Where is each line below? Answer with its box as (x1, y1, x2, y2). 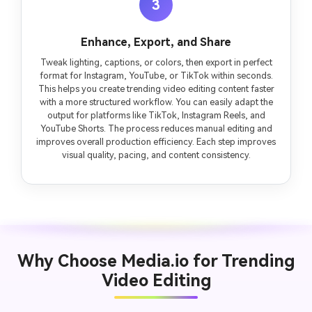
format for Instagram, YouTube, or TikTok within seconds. (39, 70, 273, 81)
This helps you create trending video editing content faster (38, 84, 274, 95)
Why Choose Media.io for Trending (17, 251, 295, 271)
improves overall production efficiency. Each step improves (36, 136, 276, 148)
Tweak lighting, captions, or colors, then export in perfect (40, 57, 272, 68)
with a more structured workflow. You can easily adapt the (39, 97, 273, 108)
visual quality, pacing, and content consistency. (61, 150, 251, 161)
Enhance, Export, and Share (81, 36, 231, 49)
